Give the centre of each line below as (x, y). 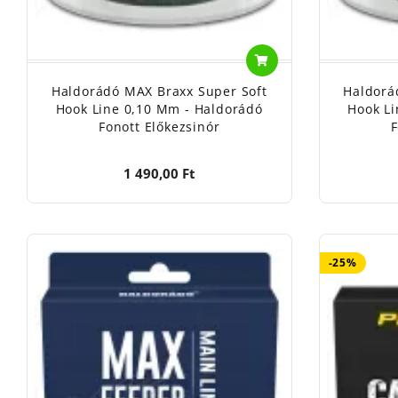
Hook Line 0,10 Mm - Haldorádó (159, 108)
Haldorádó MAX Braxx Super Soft (159, 91)
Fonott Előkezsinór (159, 126)
